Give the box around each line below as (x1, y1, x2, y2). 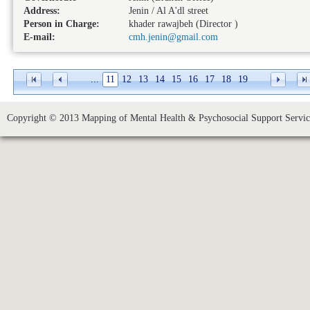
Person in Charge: (24, 19, 100, 29)
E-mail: (24, 32, 55, 42)
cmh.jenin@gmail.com (129, 32, 218, 42)
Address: (24, 6, 60, 16)
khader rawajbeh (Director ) (129, 19, 238, 29)
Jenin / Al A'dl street (129, 6, 208, 16)
